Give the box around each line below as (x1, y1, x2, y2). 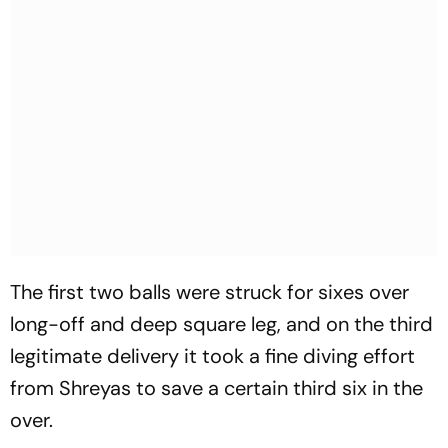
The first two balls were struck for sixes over (10, 279, 409, 305)
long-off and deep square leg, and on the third (10, 311, 433, 337)
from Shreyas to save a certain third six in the (10, 375, 423, 401)
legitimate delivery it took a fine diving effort (10, 343, 415, 369)
